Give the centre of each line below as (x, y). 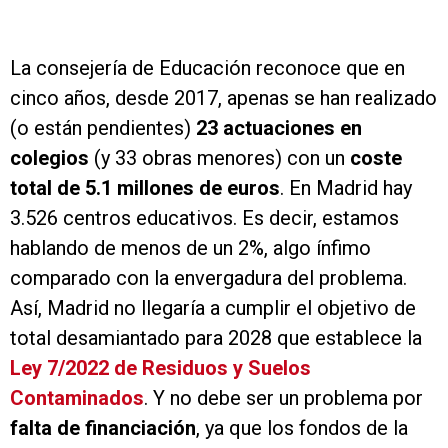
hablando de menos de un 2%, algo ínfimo (190, 248)
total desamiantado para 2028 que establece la (216, 338)
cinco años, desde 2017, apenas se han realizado (223, 98)
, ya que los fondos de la (302, 428)
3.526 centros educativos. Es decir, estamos (204, 218)
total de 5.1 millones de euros (145, 188)
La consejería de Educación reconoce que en (207, 68)
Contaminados (77, 398)
